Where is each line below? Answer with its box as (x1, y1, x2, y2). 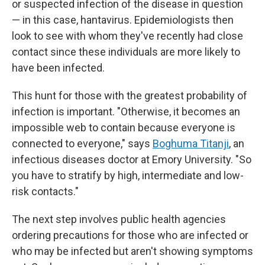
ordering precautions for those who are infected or (12, 229, 248, 241)
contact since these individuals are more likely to (12, 46, 240, 58)
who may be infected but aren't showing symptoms (12, 245, 253, 257)
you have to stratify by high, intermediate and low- (12, 169, 244, 182)
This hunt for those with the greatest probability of (12, 89, 247, 102)
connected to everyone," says (12, 137, 153, 150)
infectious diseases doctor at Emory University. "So (12, 153, 251, 166)
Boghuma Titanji (153, 137, 229, 150)
